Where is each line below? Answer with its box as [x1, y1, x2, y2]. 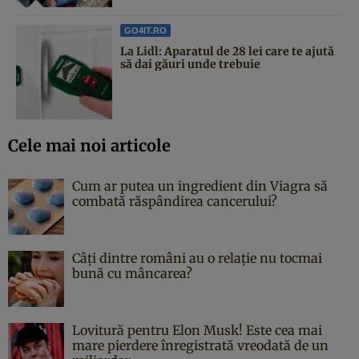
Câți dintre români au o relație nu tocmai [72, 250, 322, 267]
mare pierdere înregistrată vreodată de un [72, 337, 329, 354]
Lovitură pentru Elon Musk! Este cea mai [72, 322, 322, 339]
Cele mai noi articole [8, 135, 171, 156]
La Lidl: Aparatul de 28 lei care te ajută [120, 44, 334, 59]
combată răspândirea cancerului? [72, 193, 277, 210]
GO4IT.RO [124, 26, 167, 36]
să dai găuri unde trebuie [120, 57, 260, 72]
